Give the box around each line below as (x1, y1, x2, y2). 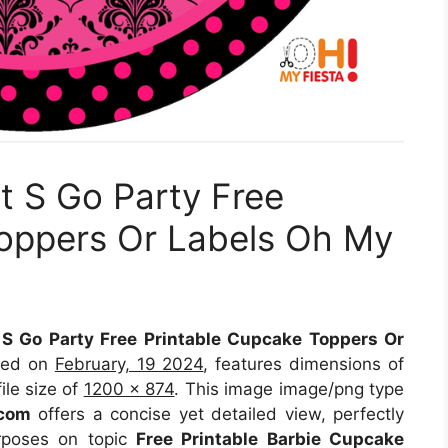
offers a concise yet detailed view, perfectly (30, 403, 405, 424)
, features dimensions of (203, 353, 405, 374)
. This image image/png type (174, 378, 405, 399)
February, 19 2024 (54, 353, 204, 374)
